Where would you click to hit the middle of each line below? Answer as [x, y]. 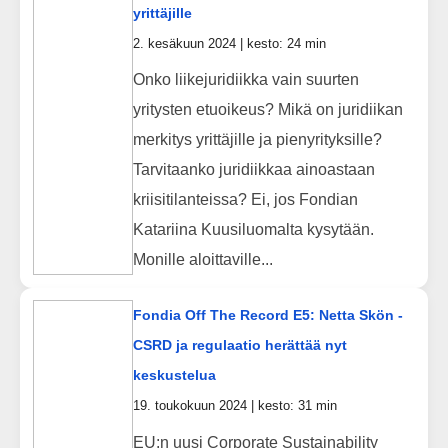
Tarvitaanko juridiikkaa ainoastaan [253, 169]
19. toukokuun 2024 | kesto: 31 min [234, 406]
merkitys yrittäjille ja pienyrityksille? [257, 139]
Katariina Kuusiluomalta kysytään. [253, 229]
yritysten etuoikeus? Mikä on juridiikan [267, 109]
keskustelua [174, 375]
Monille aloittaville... [202, 259]
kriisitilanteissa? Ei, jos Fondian [245, 199]
